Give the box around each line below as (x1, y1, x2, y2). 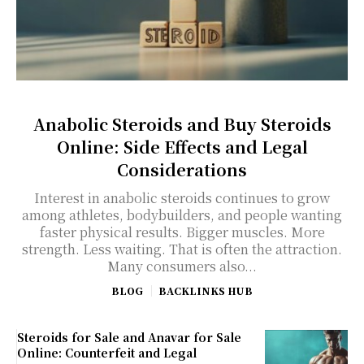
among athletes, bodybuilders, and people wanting (22, 205, 342, 224)
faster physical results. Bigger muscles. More (39, 222, 325, 241)
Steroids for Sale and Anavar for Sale (17, 328, 241, 345)
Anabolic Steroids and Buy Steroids (32, 111, 331, 136)
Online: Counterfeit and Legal (17, 344, 197, 361)
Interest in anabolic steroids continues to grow (34, 188, 330, 207)
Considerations (117, 157, 247, 181)
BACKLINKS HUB (158, 283, 253, 297)
